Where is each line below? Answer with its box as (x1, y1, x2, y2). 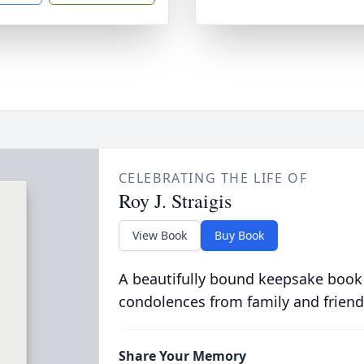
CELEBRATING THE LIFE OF (118, 169, 308, 187)
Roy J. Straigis (118, 188, 232, 214)
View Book (132, 227, 187, 243)
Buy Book (214, 227, 264, 243)
